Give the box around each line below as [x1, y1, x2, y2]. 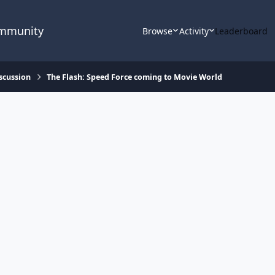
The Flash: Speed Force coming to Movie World [47, 71, 223, 82]
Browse [142, 25, 173, 37]
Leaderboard [215, 25, 268, 37]
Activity [179, 25, 209, 37]
